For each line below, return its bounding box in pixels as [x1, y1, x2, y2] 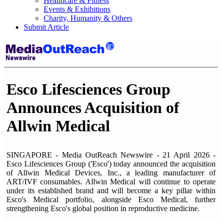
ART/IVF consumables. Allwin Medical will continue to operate [6, 177, 216, 186]
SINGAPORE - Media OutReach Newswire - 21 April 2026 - [6, 151, 216, 159]
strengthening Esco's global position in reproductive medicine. [6, 204, 200, 213]
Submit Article [24, 23, 69, 31]
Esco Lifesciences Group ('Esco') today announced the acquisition [6, 160, 216, 168]
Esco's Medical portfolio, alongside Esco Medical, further [6, 195, 216, 204]
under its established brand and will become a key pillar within [6, 186, 216, 195]
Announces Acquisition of [6, 99, 179, 117]
